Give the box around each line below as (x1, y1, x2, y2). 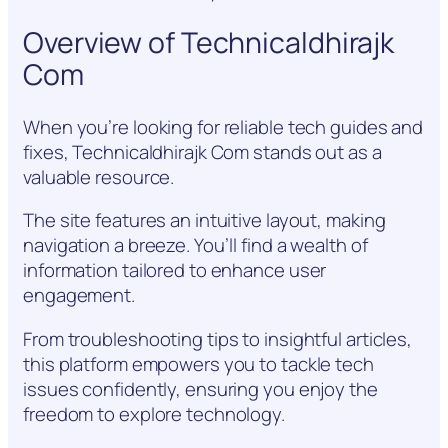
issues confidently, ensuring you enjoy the (23, 375, 378, 402)
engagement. (23, 282, 135, 309)
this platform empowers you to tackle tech (23, 350, 374, 377)
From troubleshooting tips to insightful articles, (23, 325, 413, 352)
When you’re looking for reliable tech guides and (23, 113, 424, 140)
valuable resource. (23, 163, 175, 190)
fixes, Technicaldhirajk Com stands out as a (23, 138, 382, 165)
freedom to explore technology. (23, 400, 285, 427)
